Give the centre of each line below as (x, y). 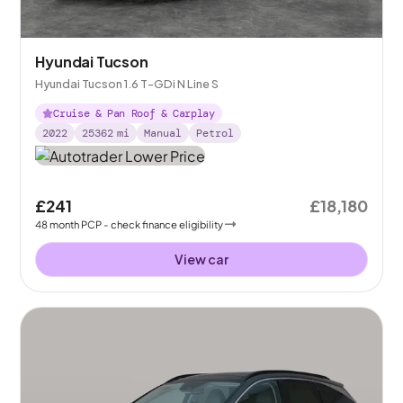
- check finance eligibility (164, 224)
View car (201, 259)
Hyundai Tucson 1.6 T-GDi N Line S (127, 84)
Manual (163, 134)
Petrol (215, 134)
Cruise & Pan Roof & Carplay (134, 114)
